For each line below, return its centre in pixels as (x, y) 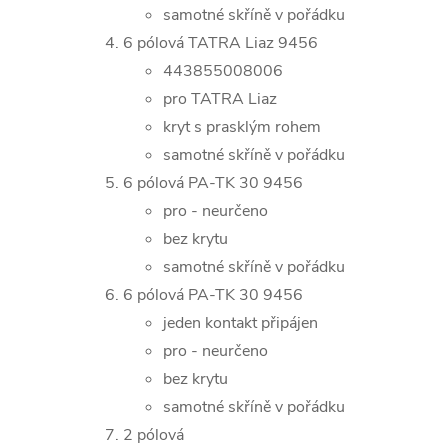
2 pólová (153, 435)
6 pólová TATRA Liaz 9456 (220, 43)
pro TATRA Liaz (220, 99)
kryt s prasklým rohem (242, 127)
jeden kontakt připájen (240, 323)
